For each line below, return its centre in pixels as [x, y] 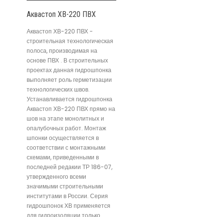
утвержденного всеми [56, 177]
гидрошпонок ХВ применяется [69, 206]
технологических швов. [58, 90]
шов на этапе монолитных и [65, 119]
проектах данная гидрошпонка [69, 70]
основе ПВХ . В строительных [67, 61]
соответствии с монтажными [66, 148]
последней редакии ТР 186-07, [70, 167]
